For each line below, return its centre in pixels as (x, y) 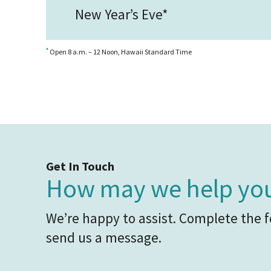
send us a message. (104, 237)
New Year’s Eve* (122, 14)
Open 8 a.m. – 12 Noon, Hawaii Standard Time (120, 52)
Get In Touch (80, 166)
